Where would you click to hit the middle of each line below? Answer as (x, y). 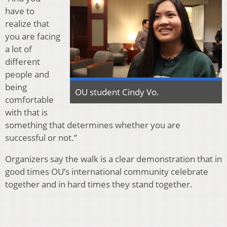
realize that (27, 23)
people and (27, 74)
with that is (26, 112)
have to (20, 11)
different (23, 61)
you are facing (33, 36)
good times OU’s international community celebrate (107, 171)
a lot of (18, 49)
